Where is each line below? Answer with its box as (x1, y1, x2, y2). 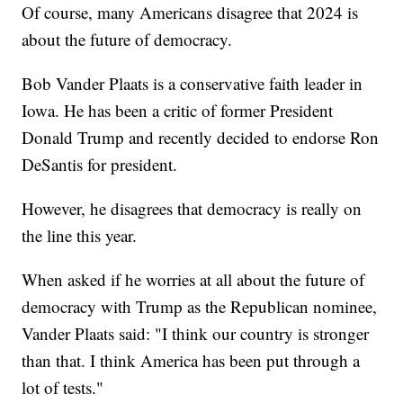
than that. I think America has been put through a (22, 348, 361, 372)
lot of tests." (22, 375, 104, 399)
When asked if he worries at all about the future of (22, 267, 365, 291)
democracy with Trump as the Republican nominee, (22, 294, 378, 318)
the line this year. (22, 223, 138, 246)
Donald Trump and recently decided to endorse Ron (22, 125, 380, 148)
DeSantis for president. (22, 152, 178, 175)
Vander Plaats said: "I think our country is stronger (22, 321, 370, 345)
